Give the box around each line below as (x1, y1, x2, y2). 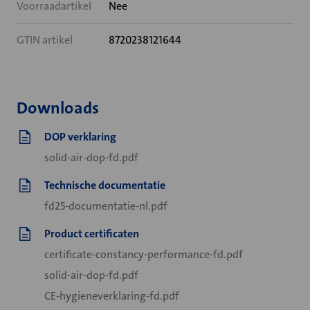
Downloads (17, 97, 100, 119)
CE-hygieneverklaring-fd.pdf (44, 289, 179, 303)
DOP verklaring (44, 129, 116, 144)
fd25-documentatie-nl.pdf (44, 199, 167, 213)
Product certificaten (44, 226, 139, 241)
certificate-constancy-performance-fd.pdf (44, 247, 243, 262)
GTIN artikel (17, 33, 73, 47)
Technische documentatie (44, 178, 165, 192)
